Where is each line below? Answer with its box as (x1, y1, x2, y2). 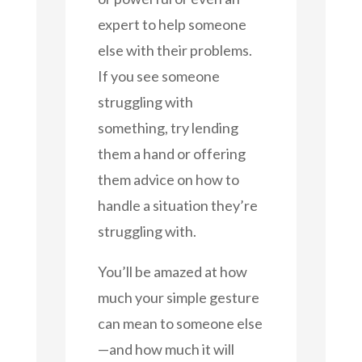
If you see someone (97, 66, 220, 85)
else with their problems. (97, 40, 252, 59)
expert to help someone (97, 15, 246, 33)
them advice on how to (97, 170, 239, 188)
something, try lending (97, 118, 238, 137)
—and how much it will (97, 339, 234, 358)
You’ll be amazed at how (97, 262, 247, 280)
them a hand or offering (97, 144, 246, 162)
